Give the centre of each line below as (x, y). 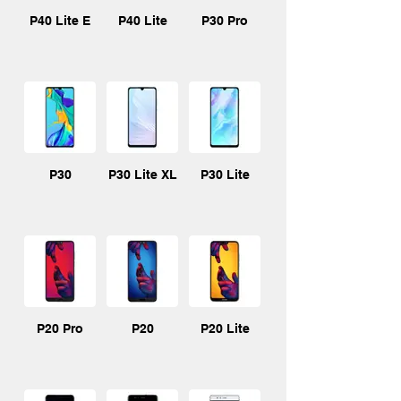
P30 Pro (225, 21)
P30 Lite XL (142, 175)
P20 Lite (225, 328)
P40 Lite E (60, 21)
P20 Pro (60, 328)
